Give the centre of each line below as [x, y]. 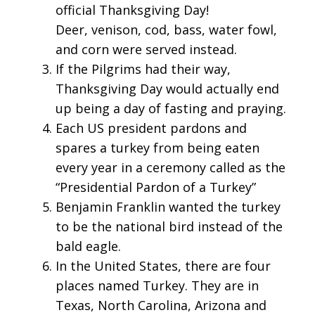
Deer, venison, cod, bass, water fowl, [166, 30]
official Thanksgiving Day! [132, 10]
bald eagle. [88, 246]
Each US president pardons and [151, 128]
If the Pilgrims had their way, [143, 69]
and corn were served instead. [146, 50]
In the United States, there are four [163, 266]
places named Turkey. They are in [157, 286]
